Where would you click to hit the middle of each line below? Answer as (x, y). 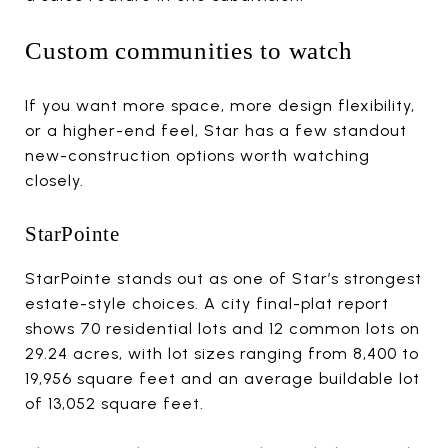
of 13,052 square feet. (114, 403)
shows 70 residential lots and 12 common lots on (222, 328)
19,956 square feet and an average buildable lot (222, 378)
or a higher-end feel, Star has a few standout (216, 130)
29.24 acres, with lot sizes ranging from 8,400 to (222, 353)
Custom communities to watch (189, 50)
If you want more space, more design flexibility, (220, 105)
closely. (54, 180)
